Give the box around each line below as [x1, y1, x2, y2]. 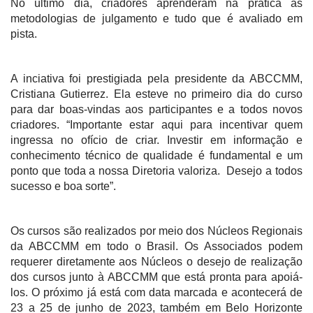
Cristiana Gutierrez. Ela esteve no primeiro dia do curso [10, 88, 303, 100]
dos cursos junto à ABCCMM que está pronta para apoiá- [10, 271, 303, 283]
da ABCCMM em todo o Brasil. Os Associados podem [10, 240, 303, 252]
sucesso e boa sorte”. [10, 180, 119, 192]
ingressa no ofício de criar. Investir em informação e [10, 134, 303, 146]
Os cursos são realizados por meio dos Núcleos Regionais [10, 225, 303, 237]
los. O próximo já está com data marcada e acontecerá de [10, 286, 303, 298]
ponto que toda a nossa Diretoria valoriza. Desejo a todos [10, 165, 303, 177]
